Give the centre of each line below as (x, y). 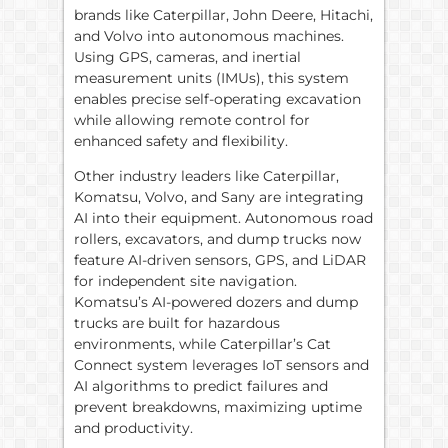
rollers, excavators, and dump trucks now (217, 239)
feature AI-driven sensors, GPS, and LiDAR (220, 260)
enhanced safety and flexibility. (181, 141)
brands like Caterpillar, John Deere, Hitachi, (223, 15)
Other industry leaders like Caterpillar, (206, 176)
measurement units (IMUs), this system (211, 78)
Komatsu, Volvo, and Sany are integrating (219, 197)
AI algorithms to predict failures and (201, 386)
